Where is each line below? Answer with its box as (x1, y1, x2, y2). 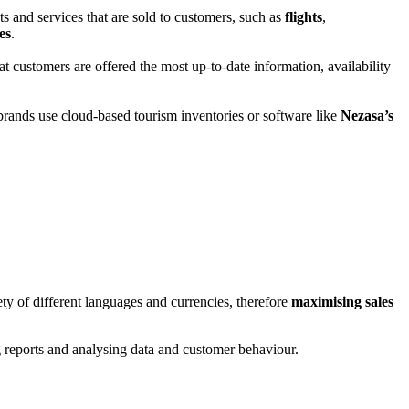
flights (285, 8, 322, 25)
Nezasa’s (341, 107, 393, 123)
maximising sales (291, 294, 393, 310)
